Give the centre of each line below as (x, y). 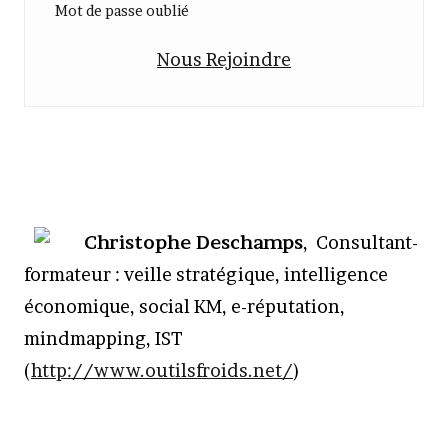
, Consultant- (360, 243)
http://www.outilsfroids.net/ (162, 371)
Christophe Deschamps (193, 243)
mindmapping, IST (103, 339)
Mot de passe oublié (122, 11)
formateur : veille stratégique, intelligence (206, 275)
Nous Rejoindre (224, 60)
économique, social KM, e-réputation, (184, 307)
